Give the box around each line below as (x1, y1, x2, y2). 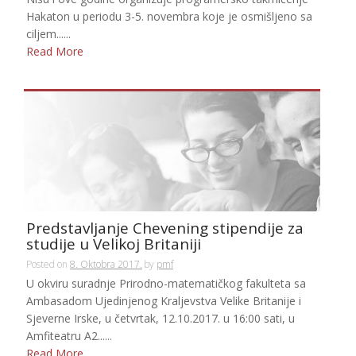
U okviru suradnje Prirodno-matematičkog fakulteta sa (26, 276, 306, 292)
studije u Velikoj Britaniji (26, 234, 201, 255)
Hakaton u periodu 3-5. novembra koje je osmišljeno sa (26, 8, 312, 24)
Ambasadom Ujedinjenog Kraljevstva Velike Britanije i (26, 293, 301, 309)
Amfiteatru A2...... (26, 328, 112, 344)
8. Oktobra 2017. (70, 257, 142, 272)
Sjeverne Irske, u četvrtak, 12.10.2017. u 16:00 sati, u (26, 311, 295, 327)
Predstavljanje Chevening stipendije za (26, 218, 304, 239)
